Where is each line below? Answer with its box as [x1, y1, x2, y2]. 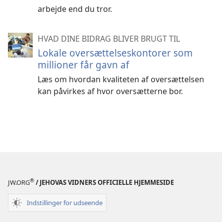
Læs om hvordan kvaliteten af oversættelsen [38, 74, 204, 85]
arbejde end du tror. [38, 3, 112, 14]
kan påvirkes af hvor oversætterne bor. [38, 86, 183, 97]
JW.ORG [8, 178, 30, 187]
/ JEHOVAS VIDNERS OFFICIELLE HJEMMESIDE [34, 178, 174, 187]
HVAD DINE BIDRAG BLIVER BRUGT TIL [38, 33, 180, 44]
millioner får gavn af [38, 58, 129, 71]
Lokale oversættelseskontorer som [38, 46, 193, 59]
